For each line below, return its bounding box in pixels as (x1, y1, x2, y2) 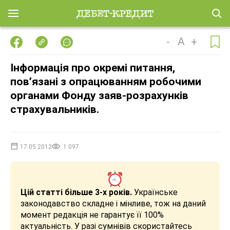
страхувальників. (10, 103, 99, 116)
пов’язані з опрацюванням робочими (10, 75, 201, 88)
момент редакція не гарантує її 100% (21, 210, 164, 220)
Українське (132, 187, 178, 197)
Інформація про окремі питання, (10, 62, 175, 74)
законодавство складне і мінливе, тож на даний (21, 199, 206, 208)
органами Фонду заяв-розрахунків (10, 89, 188, 102)
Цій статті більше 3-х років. (21, 187, 132, 197)
